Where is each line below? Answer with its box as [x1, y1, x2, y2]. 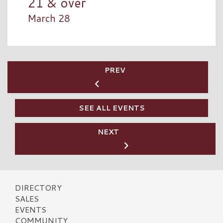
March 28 [27, 11, 70, 25]
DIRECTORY [15, 181, 62, 193]
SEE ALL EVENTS [78, 103, 145, 113]
